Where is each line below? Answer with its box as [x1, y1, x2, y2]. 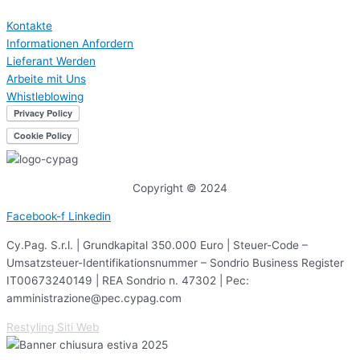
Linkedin [68, 210, 111, 223]
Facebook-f [6, 210, 65, 223]
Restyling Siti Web [6, 320, 99, 333]
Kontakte [6, 19, 52, 32]
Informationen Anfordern [6, 37, 133, 50]
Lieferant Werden [6, 55, 96, 67]
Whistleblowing [6, 90, 84, 103]
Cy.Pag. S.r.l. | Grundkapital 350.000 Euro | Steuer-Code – [6, 239, 308, 252]
